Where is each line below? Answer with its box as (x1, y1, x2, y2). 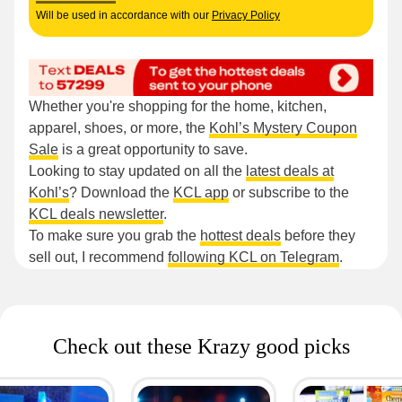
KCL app (173, 185, 229, 201)
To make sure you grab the (29, 228, 200, 244)
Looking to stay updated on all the (29, 163, 246, 179)
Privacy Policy (212, 9, 280, 22)
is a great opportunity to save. (58, 142, 248, 158)
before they (281, 228, 355, 244)
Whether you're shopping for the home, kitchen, (29, 99, 327, 115)
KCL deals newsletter (29, 206, 163, 223)
